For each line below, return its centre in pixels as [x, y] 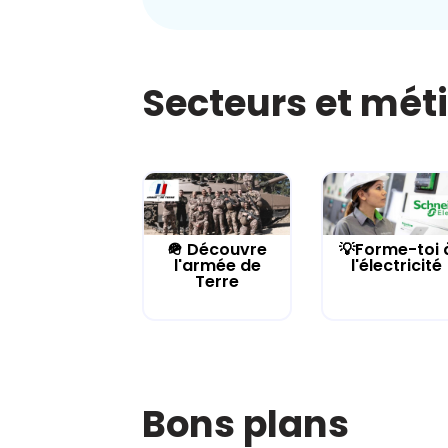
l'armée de [217, 266]
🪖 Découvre [217, 250]
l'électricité [396, 266]
